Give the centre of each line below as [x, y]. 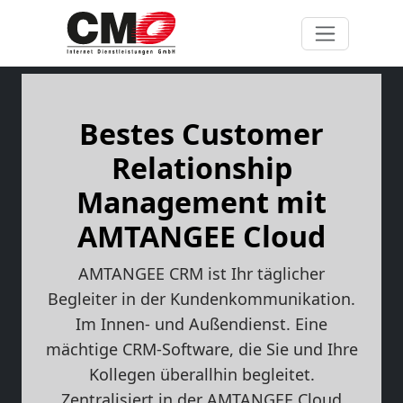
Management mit [201, 202]
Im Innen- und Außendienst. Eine [201, 324]
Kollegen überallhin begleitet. [201, 375]
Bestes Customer [201, 134]
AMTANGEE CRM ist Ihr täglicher [201, 274]
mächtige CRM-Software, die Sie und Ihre [201, 349]
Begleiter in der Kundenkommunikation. [201, 299]
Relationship [201, 168]
